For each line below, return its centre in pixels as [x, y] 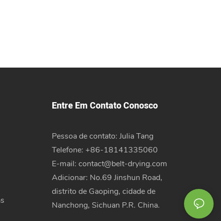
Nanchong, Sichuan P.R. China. [106, 205]
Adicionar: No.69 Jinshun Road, [107, 177]
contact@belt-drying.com [123, 164]
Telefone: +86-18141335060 [105, 150]
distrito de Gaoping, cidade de [103, 191]
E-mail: [65, 164]
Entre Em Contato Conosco [105, 106]
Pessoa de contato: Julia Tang [102, 136]
